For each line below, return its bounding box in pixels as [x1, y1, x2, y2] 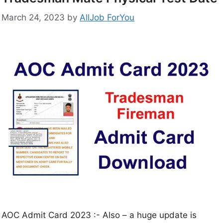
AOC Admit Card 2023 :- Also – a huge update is [1, 210, 197, 220]
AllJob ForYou [80, 12, 134, 22]
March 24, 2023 [1, 12, 65, 22]
